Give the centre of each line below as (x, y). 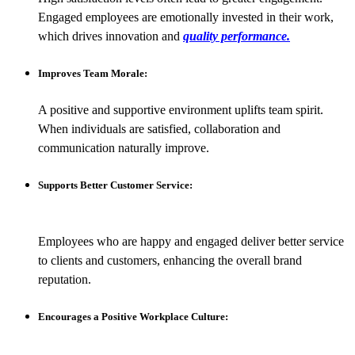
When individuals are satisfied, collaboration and (159, 129)
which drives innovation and (111, 36)
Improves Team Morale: (93, 74)
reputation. (65, 279)
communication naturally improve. (124, 148)
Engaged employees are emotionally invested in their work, (186, 17)
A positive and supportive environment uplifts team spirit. (181, 110)
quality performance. (237, 36)
